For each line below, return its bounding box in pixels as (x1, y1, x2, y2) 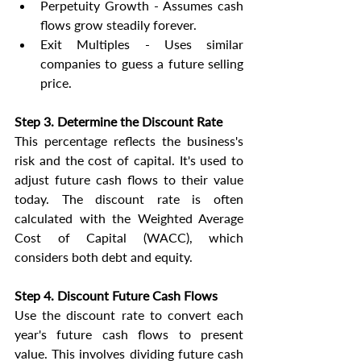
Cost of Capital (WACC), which (15, 230, 243, 246)
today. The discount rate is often (15, 191, 243, 207)
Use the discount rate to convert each (15, 307, 243, 323)
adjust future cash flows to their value (15, 172, 243, 188)
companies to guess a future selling (40, 56, 243, 72)
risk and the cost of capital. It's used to (15, 152, 243, 168)
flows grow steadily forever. (40, 17, 197, 33)
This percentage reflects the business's (15, 133, 243, 149)
